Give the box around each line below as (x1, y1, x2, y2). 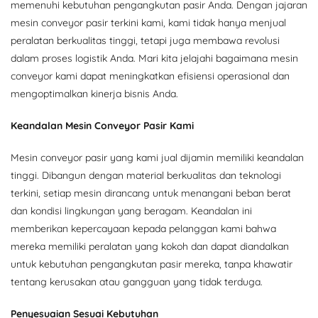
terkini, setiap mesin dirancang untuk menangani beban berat (11, 186, 291, 199)
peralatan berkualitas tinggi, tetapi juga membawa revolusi (11, 33, 280, 47)
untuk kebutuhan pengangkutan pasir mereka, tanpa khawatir (11, 257, 292, 270)
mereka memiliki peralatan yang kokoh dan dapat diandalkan (11, 239, 289, 253)
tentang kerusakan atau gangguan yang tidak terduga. (11, 275, 263, 288)
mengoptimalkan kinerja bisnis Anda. (11, 87, 178, 100)
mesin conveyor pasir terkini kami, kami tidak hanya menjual (11, 16, 286, 29)
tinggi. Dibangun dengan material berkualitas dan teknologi (11, 168, 281, 182)
